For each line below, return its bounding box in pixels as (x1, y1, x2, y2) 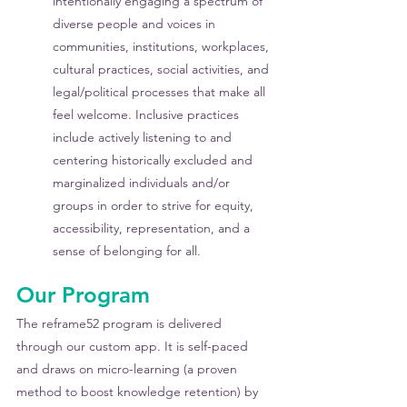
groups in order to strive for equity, (53, 197, 257, 213)
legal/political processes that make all (53, 84, 269, 100)
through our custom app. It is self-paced (16, 338, 252, 354)
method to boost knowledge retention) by (16, 383, 262, 400)
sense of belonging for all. (53, 243, 201, 259)
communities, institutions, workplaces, (53, 38, 273, 55)
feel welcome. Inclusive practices (53, 106, 243, 123)
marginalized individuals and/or (53, 174, 233, 191)
